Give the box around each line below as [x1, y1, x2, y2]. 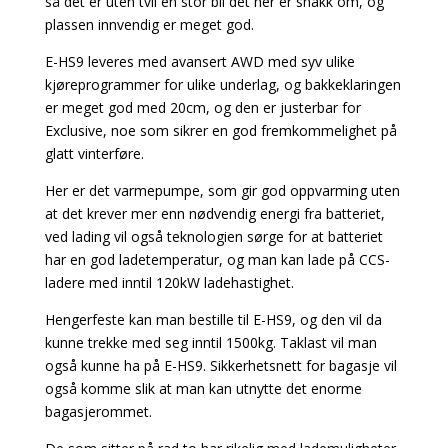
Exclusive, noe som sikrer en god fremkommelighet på [44, 120, 397, 140]
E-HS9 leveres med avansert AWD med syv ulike [44, 51, 355, 71]
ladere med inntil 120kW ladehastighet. [44, 272, 294, 292]
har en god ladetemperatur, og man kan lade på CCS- [44, 249, 390, 269]
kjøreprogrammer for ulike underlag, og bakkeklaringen [44, 74, 401, 94]
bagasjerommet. [44, 401, 152, 421]
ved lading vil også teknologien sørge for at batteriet [44, 226, 383, 246]
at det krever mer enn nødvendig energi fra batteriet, [44, 203, 385, 223]
